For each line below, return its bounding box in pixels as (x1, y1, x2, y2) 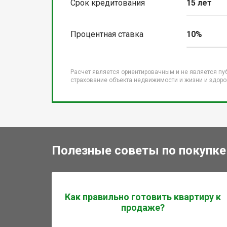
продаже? (121, 202, 165, 213)
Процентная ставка (70, 29, 143, 40)
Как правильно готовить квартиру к (65, 192, 221, 203)
